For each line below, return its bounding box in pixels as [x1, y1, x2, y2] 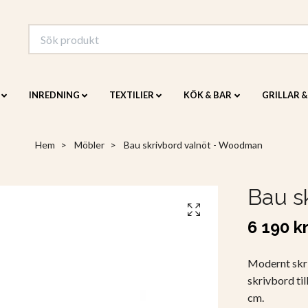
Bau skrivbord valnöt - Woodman [121, 139, 263, 151]
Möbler [74, 139, 104, 151]
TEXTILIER [109, 89, 155, 101]
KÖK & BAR [184, 89, 232, 101]
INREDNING [28, 89, 80, 101]
